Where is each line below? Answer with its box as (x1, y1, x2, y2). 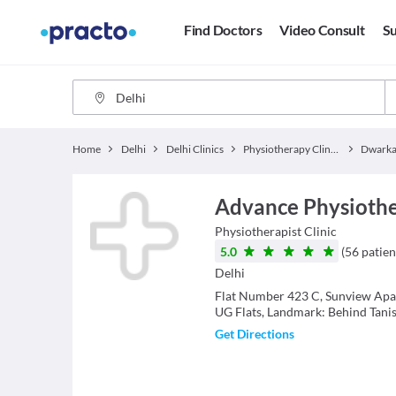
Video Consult (279, 21, 365, 39)
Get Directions (214, 326, 294, 341)
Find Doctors (184, 21, 263, 39)
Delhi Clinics (165, 142, 224, 156)
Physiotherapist (214, 224, 301, 239)
